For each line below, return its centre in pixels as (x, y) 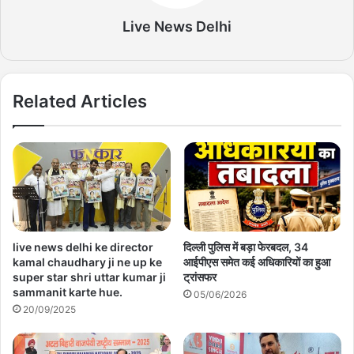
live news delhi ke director (83, 247)
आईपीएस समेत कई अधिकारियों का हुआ (257, 262)
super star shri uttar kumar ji (89, 277)
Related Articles (80, 102)
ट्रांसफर (200, 277)
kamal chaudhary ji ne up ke (87, 262)
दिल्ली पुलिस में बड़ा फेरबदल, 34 (246, 247)
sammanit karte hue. (68, 292)
